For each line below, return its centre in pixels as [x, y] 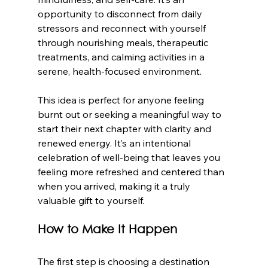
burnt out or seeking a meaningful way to [130, 114]
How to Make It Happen [107, 230]
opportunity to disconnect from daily [121, 13]
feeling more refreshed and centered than [132, 171]
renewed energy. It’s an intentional [115, 143]
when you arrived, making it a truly [115, 186]
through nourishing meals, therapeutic [124, 42]
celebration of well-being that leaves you [130, 157]
